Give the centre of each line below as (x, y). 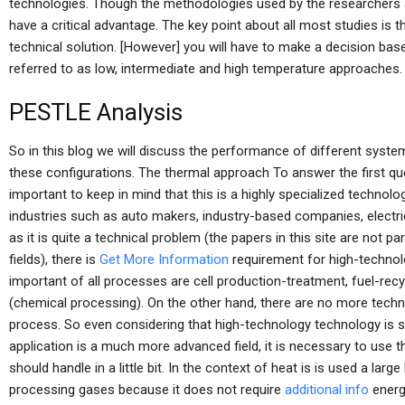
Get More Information (164, 259)
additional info (327, 390)
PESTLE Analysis (96, 112)
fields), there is (54, 259)
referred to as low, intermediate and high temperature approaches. (206, 69)
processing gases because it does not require (147, 390)
